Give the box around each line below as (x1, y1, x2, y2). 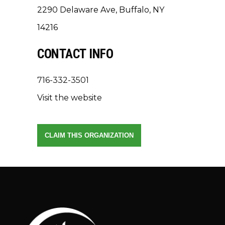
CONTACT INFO (37, 46, 114, 61)
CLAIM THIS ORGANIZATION (45, 132, 134, 139)
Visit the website (37, 93, 102, 102)
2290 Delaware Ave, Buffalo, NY (37, 5, 164, 15)
